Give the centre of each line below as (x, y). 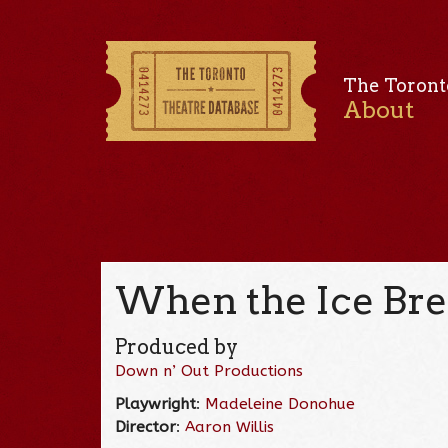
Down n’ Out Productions (209, 370)
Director (146, 426)
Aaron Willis (230, 426)
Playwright (156, 403)
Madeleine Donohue (280, 403)
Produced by (177, 346)
